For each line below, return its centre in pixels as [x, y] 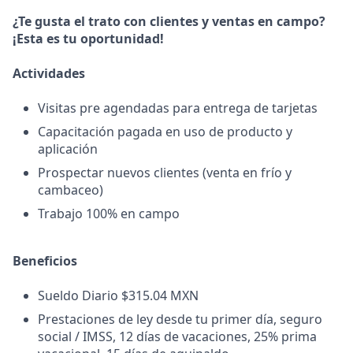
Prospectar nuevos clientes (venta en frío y [165, 173]
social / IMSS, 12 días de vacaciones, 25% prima [177, 336]
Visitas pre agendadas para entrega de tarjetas [178, 108]
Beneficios [45, 261]
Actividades [49, 73]
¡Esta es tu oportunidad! [88, 39]
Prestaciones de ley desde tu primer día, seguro [180, 319]
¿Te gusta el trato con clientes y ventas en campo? [169, 21]
